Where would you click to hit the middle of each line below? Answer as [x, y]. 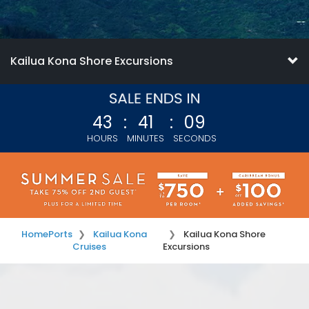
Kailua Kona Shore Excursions [92, 61]
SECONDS [195, 139]
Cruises [89, 247]
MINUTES [146, 139]
